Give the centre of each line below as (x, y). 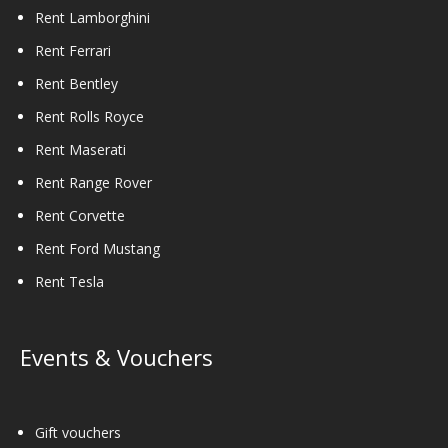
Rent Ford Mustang (97, 249)
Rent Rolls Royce (89, 117)
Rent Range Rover (93, 183)
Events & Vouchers (116, 357)
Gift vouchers (78, 433)
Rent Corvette (80, 216)
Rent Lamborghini (92, 18)
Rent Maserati (80, 150)
